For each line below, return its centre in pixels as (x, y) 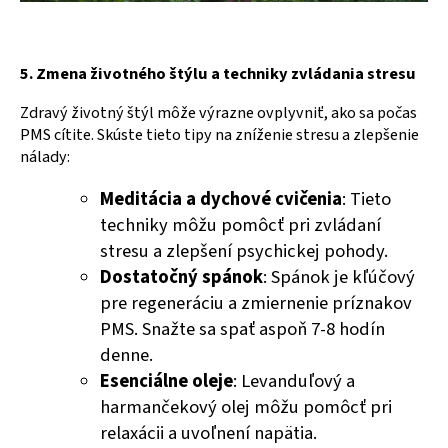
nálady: (45, 157)
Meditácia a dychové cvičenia (221, 199)
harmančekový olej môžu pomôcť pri (246, 407)
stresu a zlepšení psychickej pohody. (244, 251)
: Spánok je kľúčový (339, 277)
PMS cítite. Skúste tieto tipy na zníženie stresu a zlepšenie (219, 135)
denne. (126, 355)
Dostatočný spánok (181, 277)
